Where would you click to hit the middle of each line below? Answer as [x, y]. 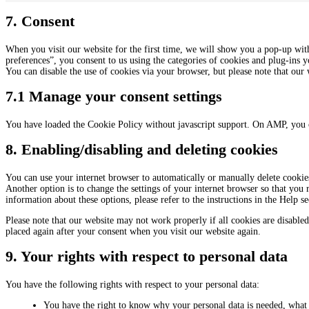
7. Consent [40, 21]
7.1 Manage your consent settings [114, 96]
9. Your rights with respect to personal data [147, 256]
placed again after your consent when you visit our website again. [133, 231]
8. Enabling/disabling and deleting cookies [142, 149]
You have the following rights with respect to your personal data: [132, 284]
